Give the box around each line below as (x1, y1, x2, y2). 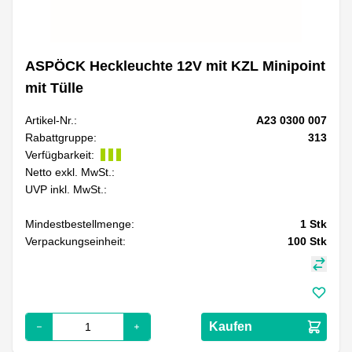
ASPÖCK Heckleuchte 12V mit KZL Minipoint (25, 57, 325, 74)
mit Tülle (25, 79, 83, 96)
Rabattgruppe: (25, 130, 97, 144)
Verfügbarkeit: (25, 148, 94, 161)
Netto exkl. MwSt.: (25, 165, 115, 178)
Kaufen (209, 319, 252, 333)
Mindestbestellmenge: (25, 217, 134, 230)
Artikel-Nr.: (25, 113, 77, 126)
